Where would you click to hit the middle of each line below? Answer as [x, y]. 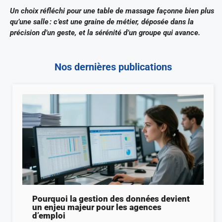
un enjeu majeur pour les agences [97, 207]
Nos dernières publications [113, 67]
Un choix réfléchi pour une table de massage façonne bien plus [112, 11]
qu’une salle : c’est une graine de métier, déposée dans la [102, 22]
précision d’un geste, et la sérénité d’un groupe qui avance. [105, 33]
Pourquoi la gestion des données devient [111, 198]
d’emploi [49, 215]
